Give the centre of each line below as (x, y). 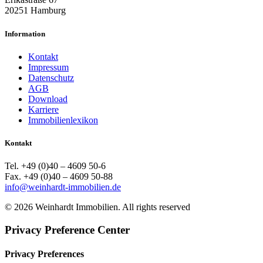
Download (48, 99)
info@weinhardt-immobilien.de (63, 187)
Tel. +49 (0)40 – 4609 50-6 (55, 166)
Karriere (43, 109)
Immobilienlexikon (63, 120)
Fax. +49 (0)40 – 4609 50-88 (59, 177)
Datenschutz (51, 77)
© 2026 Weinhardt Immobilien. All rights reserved (97, 207)
